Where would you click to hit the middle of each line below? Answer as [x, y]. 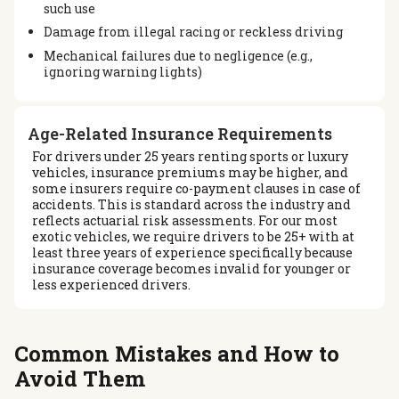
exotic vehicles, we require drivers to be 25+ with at [193, 237]
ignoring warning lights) [122, 71]
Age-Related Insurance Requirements [180, 134]
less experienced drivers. [111, 285]
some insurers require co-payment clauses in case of [196, 189]
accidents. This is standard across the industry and [191, 205]
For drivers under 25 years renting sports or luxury [190, 157]
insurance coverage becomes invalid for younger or [191, 269]
